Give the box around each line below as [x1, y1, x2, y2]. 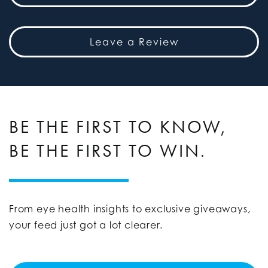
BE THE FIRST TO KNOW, [9, 115, 227, 138]
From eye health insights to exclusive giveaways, [9, 202, 251, 215]
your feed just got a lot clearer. [9, 218, 163, 231]
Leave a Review [89, 35, 179, 48]
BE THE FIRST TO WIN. [9, 139, 206, 162]
